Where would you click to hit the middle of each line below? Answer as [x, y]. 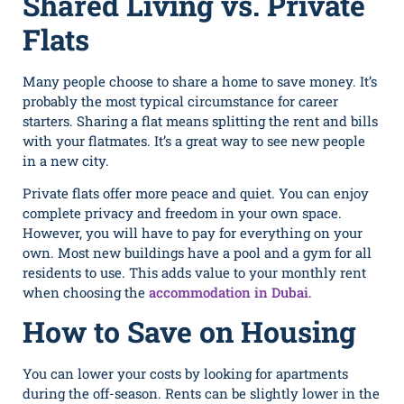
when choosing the [86, 292]
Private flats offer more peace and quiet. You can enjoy [196, 193]
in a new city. [66, 160]
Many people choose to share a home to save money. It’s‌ [200, 81]
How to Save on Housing [189, 332]
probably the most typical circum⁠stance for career [180, 101]
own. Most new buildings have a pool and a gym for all [197, 252]
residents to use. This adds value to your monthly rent [194, 272]
